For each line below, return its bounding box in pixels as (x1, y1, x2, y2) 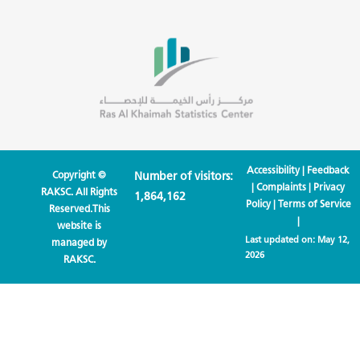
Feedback (307, 164, 350, 177)
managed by (51, 236, 108, 249)
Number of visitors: (134, 170, 234, 184)
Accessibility (247, 164, 301, 177)
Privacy (313, 181, 346, 194)
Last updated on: (244, 234, 317, 246)
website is (57, 219, 102, 232)
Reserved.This (48, 202, 110, 215)
